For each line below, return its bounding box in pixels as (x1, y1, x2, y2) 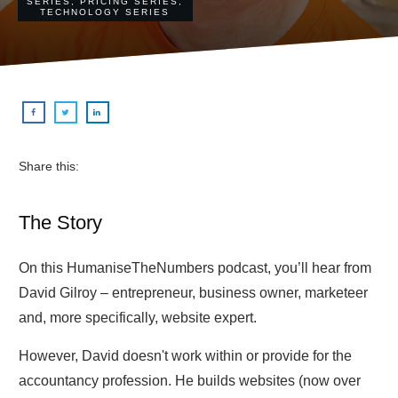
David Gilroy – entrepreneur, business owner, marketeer (19, 284, 368, 300)
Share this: (19, 158, 79, 173)
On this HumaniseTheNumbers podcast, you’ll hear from (19, 259, 371, 275)
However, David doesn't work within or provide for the (19, 347, 352, 363)
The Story (19, 211, 102, 234)
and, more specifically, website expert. (19, 309, 257, 325)
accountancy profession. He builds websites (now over (19, 372, 361, 388)
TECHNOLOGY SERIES (40, 6, 171, 17)
